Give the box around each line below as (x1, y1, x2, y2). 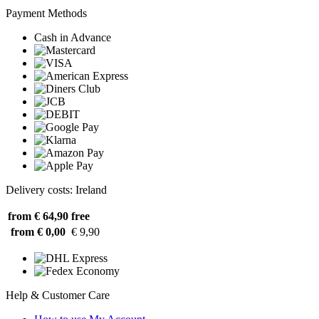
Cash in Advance (34, 31, 111, 43)
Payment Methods (6, 7, 87, 19)
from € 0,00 (11, 226, 66, 238)
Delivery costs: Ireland (6, 184, 107, 196)
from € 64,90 (8, 210, 68, 222)
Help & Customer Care (6, 289, 110, 301)
